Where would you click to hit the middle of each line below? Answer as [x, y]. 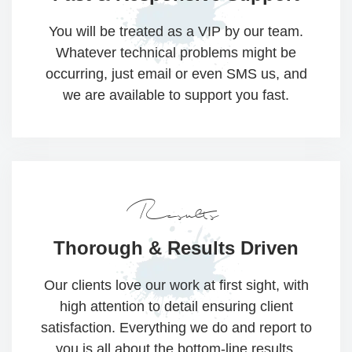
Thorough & [108, 248]
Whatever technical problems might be [176, 53]
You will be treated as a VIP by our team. [176, 32]
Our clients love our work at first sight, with [176, 286]
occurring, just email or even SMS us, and [176, 74]
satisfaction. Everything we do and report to [176, 328]
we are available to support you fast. [176, 95]
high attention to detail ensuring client [176, 307]
